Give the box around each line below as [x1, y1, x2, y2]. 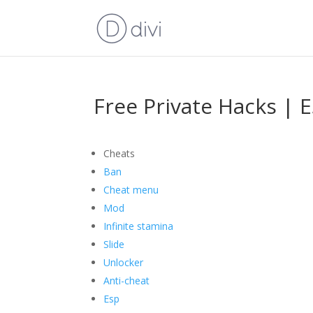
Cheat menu [103, 183, 159, 196]
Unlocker [103, 256, 144, 269]
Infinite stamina [103, 219, 174, 233]
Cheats [103, 147, 136, 160]
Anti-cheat [103, 274, 150, 287]
